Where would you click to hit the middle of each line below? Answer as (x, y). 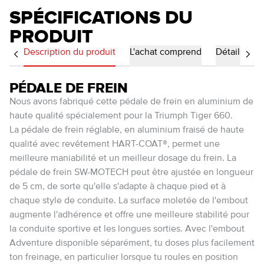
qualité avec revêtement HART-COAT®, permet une (115, 144)
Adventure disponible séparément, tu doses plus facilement (132, 243)
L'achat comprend (166, 52)
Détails (230, 52)
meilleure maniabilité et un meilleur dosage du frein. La (123, 159)
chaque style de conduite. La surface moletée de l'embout (129, 201)
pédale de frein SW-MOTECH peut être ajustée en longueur (131, 173)
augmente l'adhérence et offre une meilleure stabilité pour (129, 215)
